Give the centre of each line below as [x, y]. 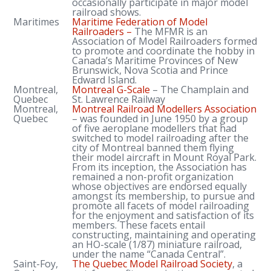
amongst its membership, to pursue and [164, 196]
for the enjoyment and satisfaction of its [163, 215]
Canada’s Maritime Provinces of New [155, 60]
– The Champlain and [200, 90]
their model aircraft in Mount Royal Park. [165, 157]
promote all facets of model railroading [161, 206]
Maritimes [37, 22]
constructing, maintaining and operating [164, 235]
